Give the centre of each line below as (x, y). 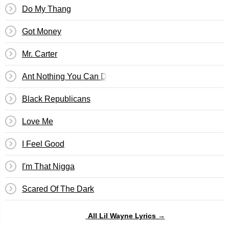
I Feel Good (43, 144)
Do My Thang (47, 9)
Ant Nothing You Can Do (67, 76)
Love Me (38, 121)
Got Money (42, 31)
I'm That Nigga (48, 166)
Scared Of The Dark (58, 189)
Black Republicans (56, 99)
